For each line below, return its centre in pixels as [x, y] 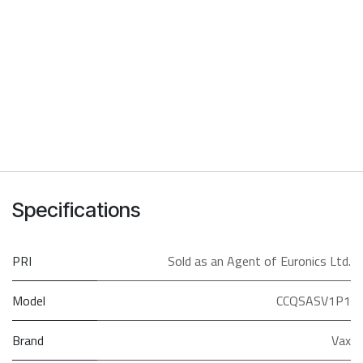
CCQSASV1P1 [314, 300]
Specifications [76, 209]
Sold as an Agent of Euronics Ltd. [259, 261]
